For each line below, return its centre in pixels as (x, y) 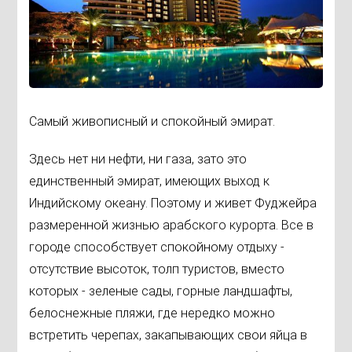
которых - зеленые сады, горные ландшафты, (161, 291)
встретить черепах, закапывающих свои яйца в (169, 335)
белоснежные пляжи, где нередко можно (152, 313)
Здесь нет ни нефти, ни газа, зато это (138, 159)
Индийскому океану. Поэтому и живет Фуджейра (173, 203)
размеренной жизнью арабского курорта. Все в (172, 225)
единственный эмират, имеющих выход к (150, 181)
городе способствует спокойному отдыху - (157, 247)
